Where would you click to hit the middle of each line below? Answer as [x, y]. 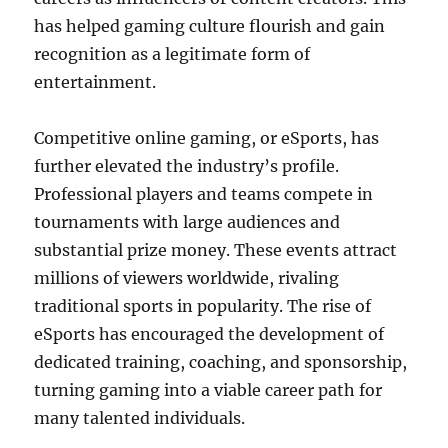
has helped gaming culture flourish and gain [210, 26]
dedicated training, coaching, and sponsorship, [221, 362]
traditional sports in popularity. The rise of [203, 306]
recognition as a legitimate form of [172, 54]
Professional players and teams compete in [204, 194]
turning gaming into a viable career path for [208, 390]
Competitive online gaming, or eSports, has [207, 138]
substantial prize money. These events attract [216, 250]
